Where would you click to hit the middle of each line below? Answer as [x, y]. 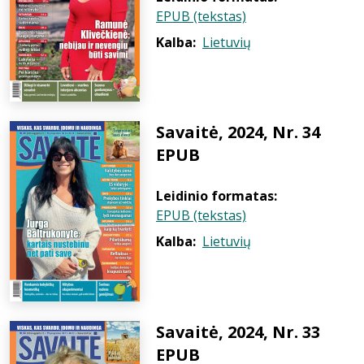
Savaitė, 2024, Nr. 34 [238, 132]
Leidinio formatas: [217, 196]
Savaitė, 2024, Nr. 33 [238, 332]
